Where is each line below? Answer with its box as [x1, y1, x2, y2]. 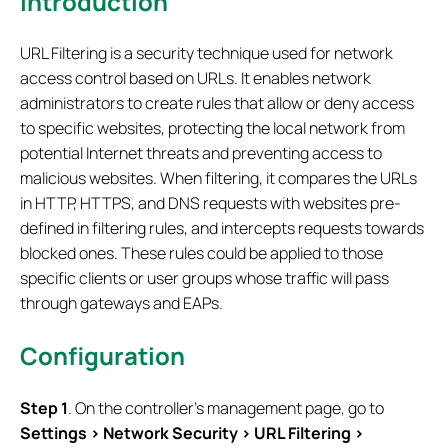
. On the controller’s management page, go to [68, 396, 384, 419]
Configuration [20, 338, 185, 372]
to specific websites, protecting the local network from [20, 116, 405, 139]
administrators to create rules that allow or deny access [20, 91, 414, 114]
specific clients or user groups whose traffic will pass [20, 266, 389, 289]
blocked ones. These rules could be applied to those [20, 241, 383, 264]
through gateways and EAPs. [20, 291, 223, 314]
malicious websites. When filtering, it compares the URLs [20, 166, 417, 189]
